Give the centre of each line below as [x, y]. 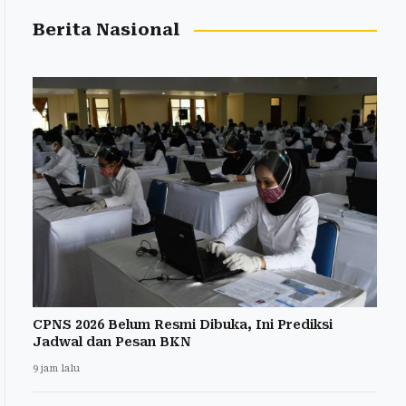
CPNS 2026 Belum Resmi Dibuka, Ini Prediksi [183, 324]
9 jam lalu [56, 368]
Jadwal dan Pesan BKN [112, 341]
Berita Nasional [106, 30]
